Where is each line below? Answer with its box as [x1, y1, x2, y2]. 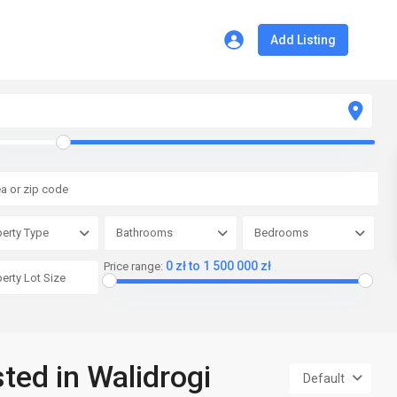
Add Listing [270, 33, 337, 47]
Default [303, 371, 345, 385]
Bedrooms [253, 226, 308, 239]
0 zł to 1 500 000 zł [166, 259, 271, 273]
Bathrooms [116, 226, 173, 239]
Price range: [104, 260, 163, 273]
